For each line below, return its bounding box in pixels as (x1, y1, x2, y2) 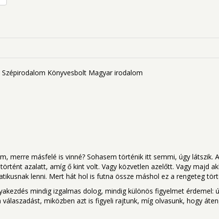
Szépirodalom (2, 68, 45, 77)
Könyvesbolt (47, 68, 87, 77)
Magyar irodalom (88, 68, 143, 77)
